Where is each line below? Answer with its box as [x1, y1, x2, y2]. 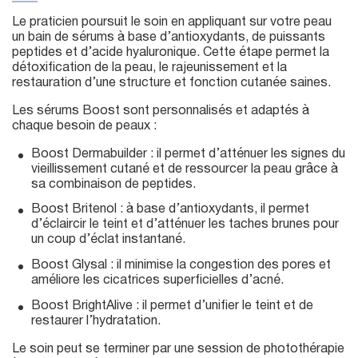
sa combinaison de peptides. [31, 178, 196, 190]
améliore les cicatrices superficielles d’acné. [31, 275, 284, 287]
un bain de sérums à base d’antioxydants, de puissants [12, 31, 325, 43]
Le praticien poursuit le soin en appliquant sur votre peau [12, 16, 332, 28]
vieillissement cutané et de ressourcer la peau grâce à [31, 163, 338, 175]
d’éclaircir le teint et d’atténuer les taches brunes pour [31, 219, 339, 231]
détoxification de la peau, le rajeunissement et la [12, 62, 287, 74]
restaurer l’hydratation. [31, 316, 161, 328]
